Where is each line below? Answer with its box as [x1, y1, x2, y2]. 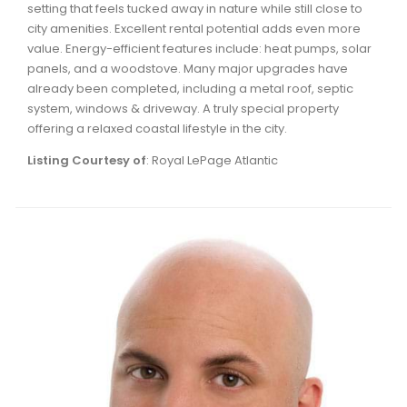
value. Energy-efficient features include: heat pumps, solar [27, 40, 372, 57]
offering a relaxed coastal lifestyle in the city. [27, 120, 287, 137]
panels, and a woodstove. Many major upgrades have [27, 60, 348, 77]
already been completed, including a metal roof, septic [27, 80, 353, 97]
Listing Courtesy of [27, 152, 146, 169]
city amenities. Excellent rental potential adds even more [27, 20, 361, 37]
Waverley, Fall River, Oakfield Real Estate [42, 3, 309, 21]
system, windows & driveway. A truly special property [27, 100, 339, 117]
